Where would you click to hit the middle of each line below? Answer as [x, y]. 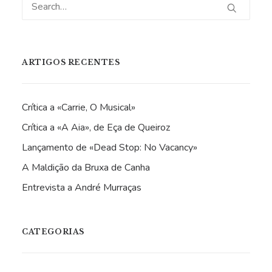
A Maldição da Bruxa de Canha [86, 168]
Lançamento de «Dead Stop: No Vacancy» [110, 148]
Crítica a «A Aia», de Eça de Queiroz [96, 127]
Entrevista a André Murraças [82, 188]
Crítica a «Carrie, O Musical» [79, 107]
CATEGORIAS [53, 232]
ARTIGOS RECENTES [71, 62]
